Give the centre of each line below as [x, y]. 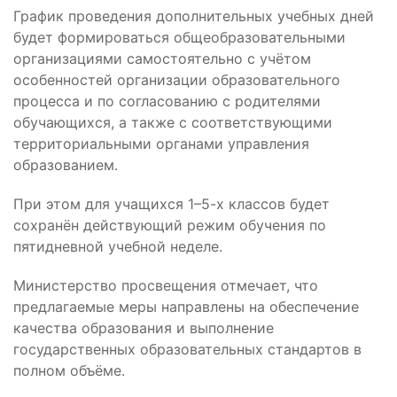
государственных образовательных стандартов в [187, 349]
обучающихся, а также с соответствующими [173, 122]
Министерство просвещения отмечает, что [166, 285]
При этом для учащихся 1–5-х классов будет [171, 204]
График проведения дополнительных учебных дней [194, 16]
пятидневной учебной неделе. [118, 246]
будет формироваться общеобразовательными [179, 37]
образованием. [66, 165]
